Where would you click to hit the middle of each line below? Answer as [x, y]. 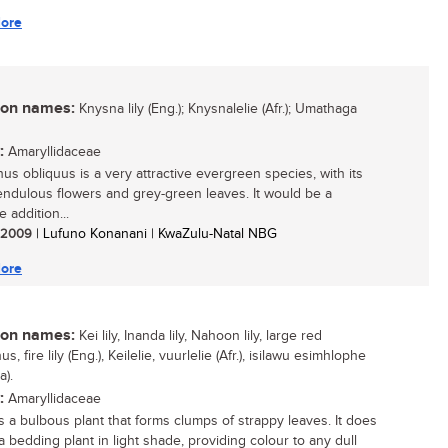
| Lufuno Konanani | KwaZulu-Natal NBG [154, 234]
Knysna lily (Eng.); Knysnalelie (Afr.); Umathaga [216, 109]
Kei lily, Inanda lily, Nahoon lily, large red [198, 336]
